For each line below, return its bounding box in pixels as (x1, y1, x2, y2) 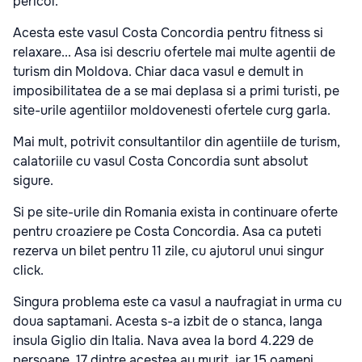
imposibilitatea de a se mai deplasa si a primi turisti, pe (13, 82, 339, 99)
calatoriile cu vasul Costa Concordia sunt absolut (13, 153, 308, 170)
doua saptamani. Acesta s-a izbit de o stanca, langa (13, 313, 322, 330)
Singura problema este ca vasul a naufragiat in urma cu (13, 293, 342, 310)
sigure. (13, 172, 53, 189)
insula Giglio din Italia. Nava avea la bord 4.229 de (13, 332, 314, 349)
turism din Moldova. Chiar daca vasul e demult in (13, 63, 303, 80)
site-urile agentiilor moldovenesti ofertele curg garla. (13, 102, 334, 119)
